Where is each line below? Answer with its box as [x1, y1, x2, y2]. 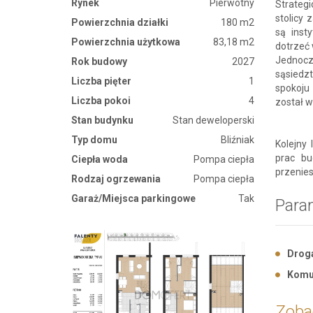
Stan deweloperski [173, 115, 255, 126]
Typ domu [71, 134, 117, 145]
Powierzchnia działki [71, 17, 168, 28]
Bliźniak [221, 134, 255, 145]
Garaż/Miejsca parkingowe [71, 193, 196, 204]
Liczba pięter [71, 75, 131, 87]
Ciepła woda [71, 154, 128, 165]
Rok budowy [71, 56, 127, 67]
